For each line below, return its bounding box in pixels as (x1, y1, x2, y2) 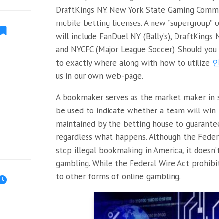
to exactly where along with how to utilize (56, 57, 212, 68)
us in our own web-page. (56, 70, 143, 81)
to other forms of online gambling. (56, 171, 181, 182)
